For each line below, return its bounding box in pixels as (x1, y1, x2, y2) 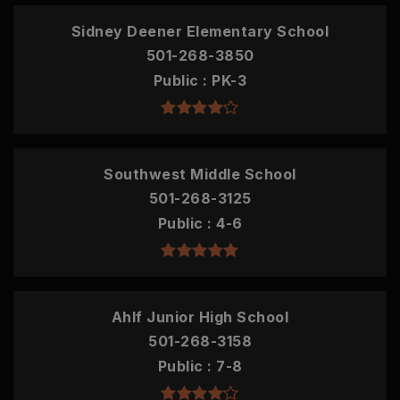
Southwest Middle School (104, 165, 296, 183)
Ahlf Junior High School (111, 308, 289, 326)
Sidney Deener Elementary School (71, 22, 329, 40)
